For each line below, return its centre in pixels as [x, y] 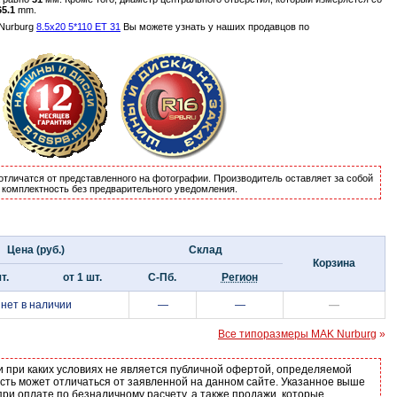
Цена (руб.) [35, 250]
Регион [239, 277]
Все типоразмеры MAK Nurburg [297, 334]
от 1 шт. [82, 277]
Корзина [334, 263]
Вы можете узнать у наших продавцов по [215, 27]
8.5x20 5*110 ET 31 [78, 27]
